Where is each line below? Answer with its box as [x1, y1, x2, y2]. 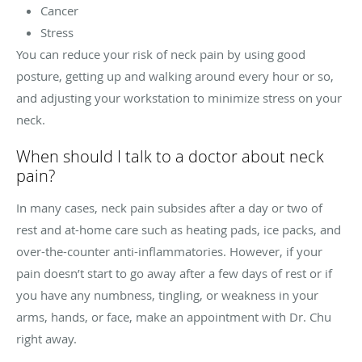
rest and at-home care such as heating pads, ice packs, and [16, 221, 341, 238]
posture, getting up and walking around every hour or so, [16, 68, 334, 85]
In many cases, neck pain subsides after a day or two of [16, 200, 322, 217]
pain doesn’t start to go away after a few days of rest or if [16, 265, 332, 282]
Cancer [40, 2, 78, 19]
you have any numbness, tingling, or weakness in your [16, 287, 318, 304]
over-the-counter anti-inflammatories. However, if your [16, 243, 322, 260]
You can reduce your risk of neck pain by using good [16, 46, 305, 63]
